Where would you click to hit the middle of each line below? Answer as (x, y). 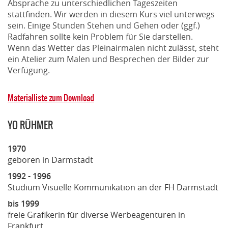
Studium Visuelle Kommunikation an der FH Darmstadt (113, 187)
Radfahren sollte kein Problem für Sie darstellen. (100, 36)
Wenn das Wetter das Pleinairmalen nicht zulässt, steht (113, 48)
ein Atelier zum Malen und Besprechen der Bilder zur (108, 59)
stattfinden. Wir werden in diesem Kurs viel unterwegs (111, 14)
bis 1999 (23, 203)
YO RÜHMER (30, 125)
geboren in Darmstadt (50, 160)
